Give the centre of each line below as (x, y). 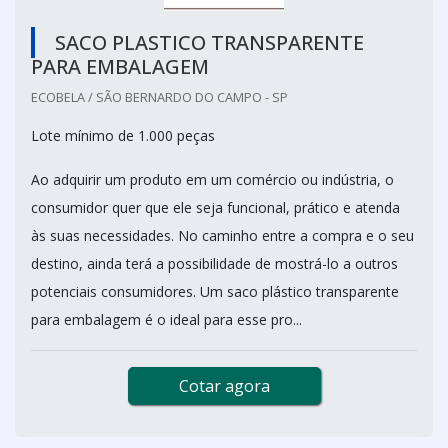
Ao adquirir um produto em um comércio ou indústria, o (212, 179)
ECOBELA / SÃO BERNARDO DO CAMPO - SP (159, 96)
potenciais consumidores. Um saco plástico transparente (215, 291)
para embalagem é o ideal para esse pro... (166, 319)
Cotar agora (224, 385)
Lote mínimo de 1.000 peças (123, 135)
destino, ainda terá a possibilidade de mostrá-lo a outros (214, 263)
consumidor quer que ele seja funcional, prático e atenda (215, 207)
